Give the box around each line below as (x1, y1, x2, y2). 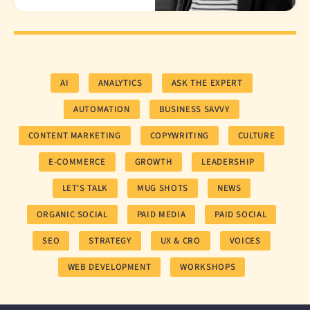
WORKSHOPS (180, 261, 236, 274)
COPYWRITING (149, 129, 209, 143)
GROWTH (134, 156, 173, 169)
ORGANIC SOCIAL (36, 208, 108, 221)
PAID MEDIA (136, 208, 186, 221)
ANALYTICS (98, 77, 143, 90)
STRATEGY (89, 235, 131, 248)
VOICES (229, 235, 261, 248)
